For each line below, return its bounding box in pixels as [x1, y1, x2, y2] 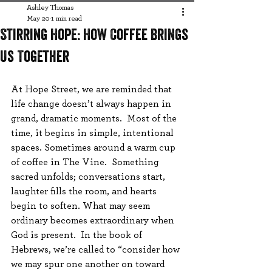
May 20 [27, 15, 49, 22]
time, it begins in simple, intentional [11, 128, 176, 138]
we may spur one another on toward [11, 259, 167, 269]
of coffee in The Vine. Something [11, 157, 161, 167]
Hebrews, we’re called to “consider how [11, 245, 182, 254]
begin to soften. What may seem [11, 201, 152, 211]
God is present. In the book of [11, 230, 144, 240]
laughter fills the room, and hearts [11, 186, 159, 196]
